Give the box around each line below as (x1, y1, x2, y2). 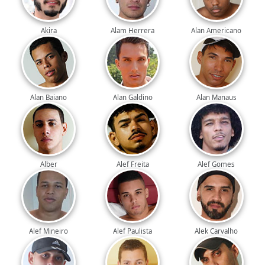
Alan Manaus (196, 92, 237, 102)
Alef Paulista (113, 227, 152, 236)
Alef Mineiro (29, 227, 69, 236)
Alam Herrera (111, 25, 154, 35)
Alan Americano (191, 25, 242, 35)
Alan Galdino (112, 92, 153, 102)
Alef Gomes (198, 159, 235, 169)
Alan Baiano (30, 92, 67, 102)
